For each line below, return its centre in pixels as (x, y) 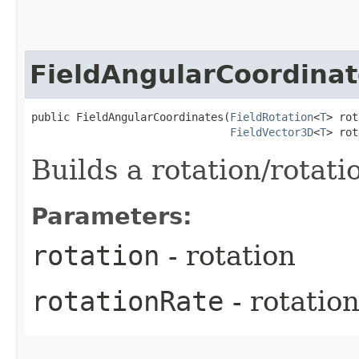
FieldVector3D (272, 132)
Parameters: (112, 216)
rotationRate (127, 301)
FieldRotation (272, 117)
